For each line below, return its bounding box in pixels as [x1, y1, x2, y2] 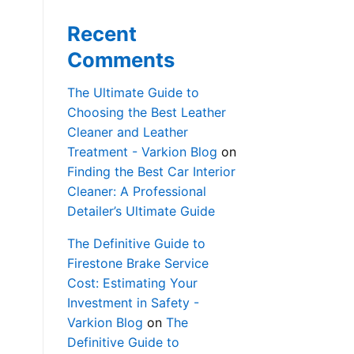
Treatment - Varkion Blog [66, 144, 217, 160]
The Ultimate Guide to [66, 85, 199, 101]
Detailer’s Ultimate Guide [66, 203, 215, 220]
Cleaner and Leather [66, 124, 188, 141]
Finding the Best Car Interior [66, 164, 235, 180]
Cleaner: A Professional [66, 183, 206, 200]
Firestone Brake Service [66, 255, 209, 272]
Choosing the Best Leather [66, 104, 226, 121]
